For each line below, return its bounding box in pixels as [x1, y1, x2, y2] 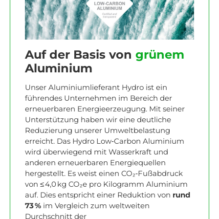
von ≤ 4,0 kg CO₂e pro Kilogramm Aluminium [25, 180, 188, 189]
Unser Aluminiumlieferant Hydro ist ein [25, 83, 167, 92]
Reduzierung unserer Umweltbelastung [25, 126, 170, 135]
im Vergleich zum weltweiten [43, 201, 150, 211]
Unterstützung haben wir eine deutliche [25, 115, 171, 125]
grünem [135, 47, 184, 62]
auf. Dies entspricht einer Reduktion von [25, 191, 173, 200]
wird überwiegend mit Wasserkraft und [25, 148, 168, 157]
